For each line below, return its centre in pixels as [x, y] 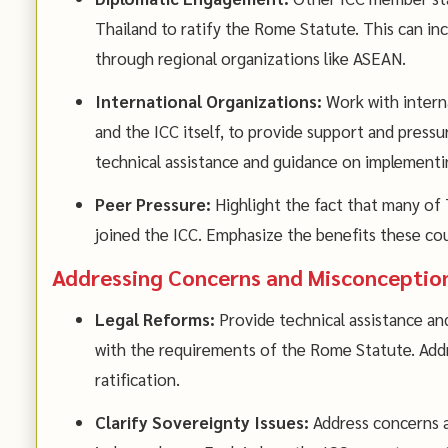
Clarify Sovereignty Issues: [201, 422]
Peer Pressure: [152, 203]
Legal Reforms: [154, 319]
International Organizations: [208, 101]
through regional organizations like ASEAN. [250, 58]
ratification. [137, 379]
